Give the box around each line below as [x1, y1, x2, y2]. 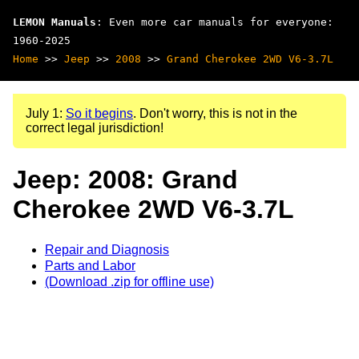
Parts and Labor [45, 258, 135, 272]
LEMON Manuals [13, 16, 96, 28]
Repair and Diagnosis [45, 242, 169, 256]
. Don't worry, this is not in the [133, 107, 297, 120]
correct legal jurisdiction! [26, 121, 163, 135]
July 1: [26, 107, 66, 120]
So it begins [66, 107, 133, 120]
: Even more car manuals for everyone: [96, 16, 333, 28]
